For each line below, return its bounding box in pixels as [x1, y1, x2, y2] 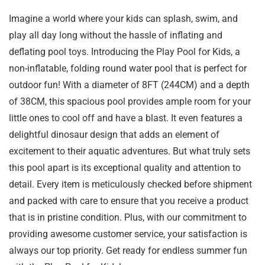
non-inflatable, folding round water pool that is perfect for [9, 63, 247, 75]
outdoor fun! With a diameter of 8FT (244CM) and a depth [9, 79, 250, 91]
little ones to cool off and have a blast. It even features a [9, 112, 243, 124]
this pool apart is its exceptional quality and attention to [9, 162, 241, 174]
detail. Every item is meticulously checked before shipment [9, 179, 252, 190]
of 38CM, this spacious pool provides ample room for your [9, 96, 251, 108]
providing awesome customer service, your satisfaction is [9, 228, 247, 240]
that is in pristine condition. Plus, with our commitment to [9, 212, 247, 224]
